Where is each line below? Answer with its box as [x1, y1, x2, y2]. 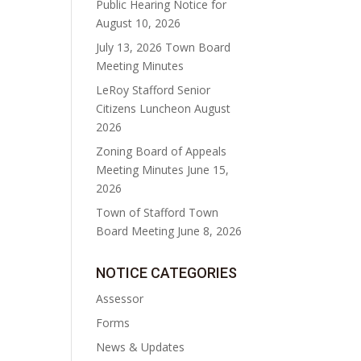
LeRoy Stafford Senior [96, 82, 211, 98]
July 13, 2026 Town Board [96, 39, 231, 56]
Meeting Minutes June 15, [96, 162, 230, 178]
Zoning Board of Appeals [96, 143, 227, 160]
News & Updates [96, 339, 185, 355]
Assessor [96, 291, 144, 307]
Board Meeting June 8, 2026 [96, 223, 243, 239]
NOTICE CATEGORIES [96, 264, 238, 282]
